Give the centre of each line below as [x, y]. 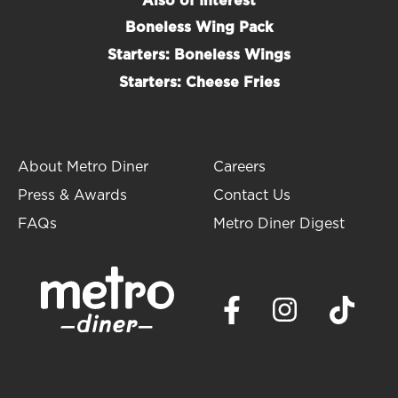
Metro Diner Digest [279, 223]
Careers [239, 167]
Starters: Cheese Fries [199, 82]
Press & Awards [72, 195]
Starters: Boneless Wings [199, 55]
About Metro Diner [83, 167]
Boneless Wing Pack [199, 27]
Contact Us [252, 195]
